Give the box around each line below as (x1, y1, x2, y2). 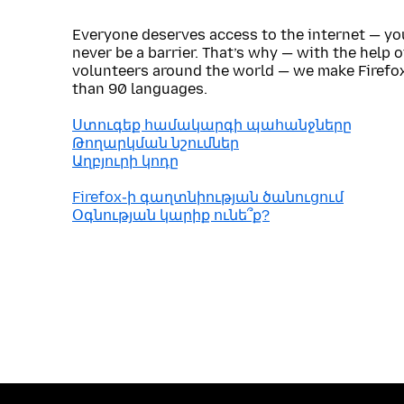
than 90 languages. (72, 80, 207, 97)
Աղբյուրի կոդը (72, 152, 179, 170)
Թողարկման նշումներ (72, 134, 239, 151)
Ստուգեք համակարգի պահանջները (72, 116, 352, 133)
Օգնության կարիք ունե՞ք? (72, 207, 270, 224)
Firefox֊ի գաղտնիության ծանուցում (72, 188, 344, 206)
